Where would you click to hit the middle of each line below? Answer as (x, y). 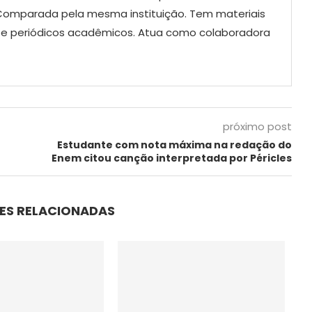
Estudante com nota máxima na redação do (174, 145)
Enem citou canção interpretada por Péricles (171, 158)
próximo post (257, 126)
